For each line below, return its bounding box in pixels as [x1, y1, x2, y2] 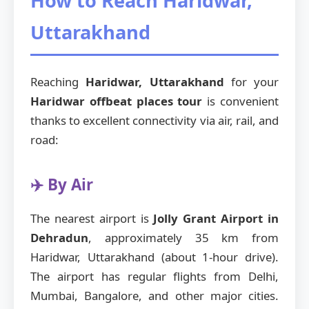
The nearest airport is [30, 210, 154, 227]
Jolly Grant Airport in [153, 210, 279, 227]
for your [223, 74, 279, 90]
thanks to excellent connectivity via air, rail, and [30, 112, 279, 129]
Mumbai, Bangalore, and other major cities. [30, 288, 279, 304]
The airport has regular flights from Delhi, [30, 268, 279, 285]
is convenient [202, 93, 279, 110]
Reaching [30, 74, 86, 90]
